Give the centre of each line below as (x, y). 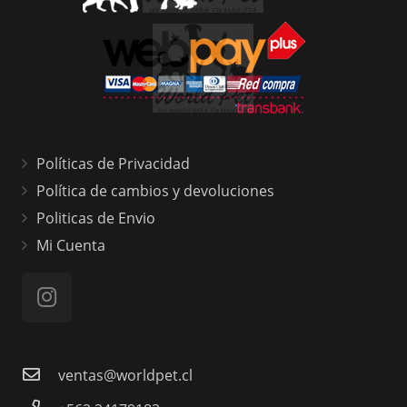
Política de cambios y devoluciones (155, 191)
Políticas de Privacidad (113, 164)
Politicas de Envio (96, 218)
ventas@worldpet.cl (125, 375)
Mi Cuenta (71, 246)
